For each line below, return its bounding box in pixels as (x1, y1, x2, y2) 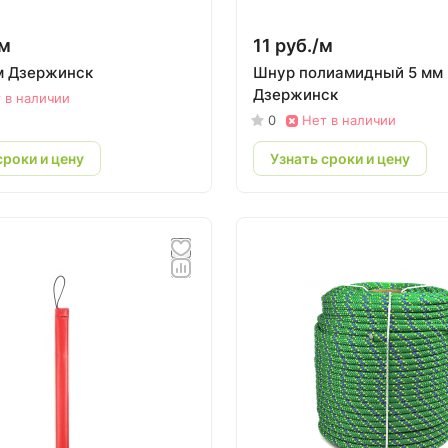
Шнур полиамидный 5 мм (253, 63, 443, 82)
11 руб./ (253, 35, 319, 56)
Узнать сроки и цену (270, 149, 410, 167)
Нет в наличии (302, 112, 396, 128)
